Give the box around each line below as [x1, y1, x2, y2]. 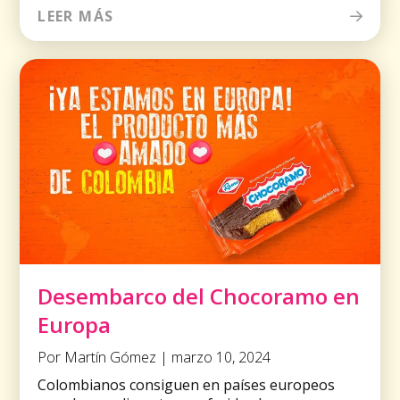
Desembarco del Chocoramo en [37, 281, 361, 312]
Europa [37, 310, 112, 340]
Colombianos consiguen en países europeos [37, 375, 336, 396]
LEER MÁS [37, 6, 114, 27]
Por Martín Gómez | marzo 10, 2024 [37, 347, 271, 368]
